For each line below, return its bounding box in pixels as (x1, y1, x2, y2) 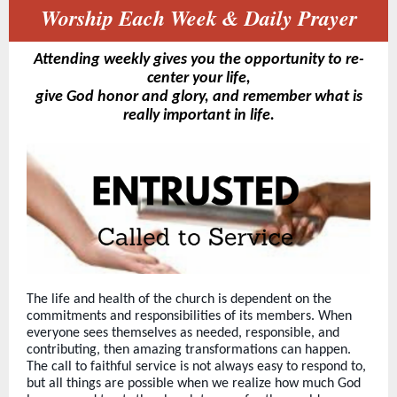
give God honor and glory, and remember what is (35, 89, 362, 105)
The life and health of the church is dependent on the (27, 292, 331, 307)
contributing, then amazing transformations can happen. (27, 343, 351, 357)
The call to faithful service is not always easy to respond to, (27, 360, 366, 374)
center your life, (146, 70, 251, 87)
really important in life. (122, 107, 275, 124)
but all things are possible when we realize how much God (27, 377, 361, 391)
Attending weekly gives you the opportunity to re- (33, 51, 364, 68)
